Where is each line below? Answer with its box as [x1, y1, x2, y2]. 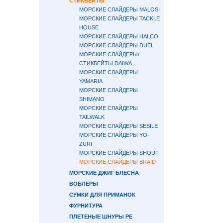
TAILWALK [79, 114, 105, 120]
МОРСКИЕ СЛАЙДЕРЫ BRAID [79, 159, 156, 165]
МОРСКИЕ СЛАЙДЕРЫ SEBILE [79, 123, 158, 129]
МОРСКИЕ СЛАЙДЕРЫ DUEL [79, 42, 154, 48]
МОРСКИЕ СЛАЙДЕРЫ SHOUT [79, 150, 159, 156]
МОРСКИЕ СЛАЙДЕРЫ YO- [79, 132, 149, 138]
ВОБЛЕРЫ [69, 181, 98, 187]
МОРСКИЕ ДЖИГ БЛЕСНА [69, 170, 139, 176]
